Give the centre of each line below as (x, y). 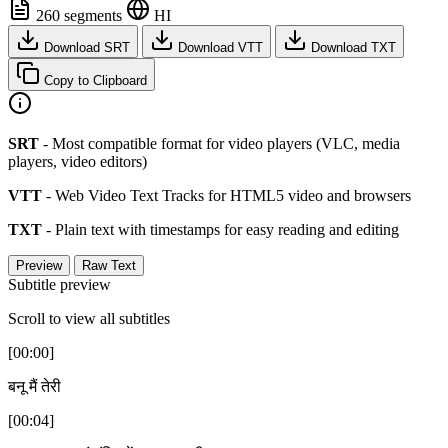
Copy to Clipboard (93, 80)
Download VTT (218, 47)
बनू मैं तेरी (34, 386)
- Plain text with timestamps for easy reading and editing (220, 229)
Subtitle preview (59, 284)
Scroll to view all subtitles (89, 318)
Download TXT (351, 47)
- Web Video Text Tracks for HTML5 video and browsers (226, 195)
